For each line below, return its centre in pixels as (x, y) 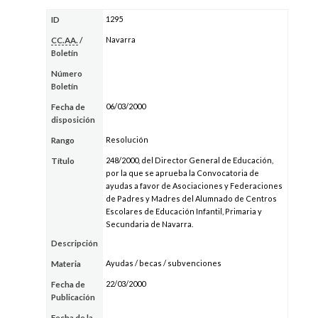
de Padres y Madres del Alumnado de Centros (191, 199)
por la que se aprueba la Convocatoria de (182, 173)
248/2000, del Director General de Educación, (189, 160)
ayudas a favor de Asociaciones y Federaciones (194, 186)
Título (63, 161)
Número (67, 74)
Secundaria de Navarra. (149, 224)
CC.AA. (65, 40)
